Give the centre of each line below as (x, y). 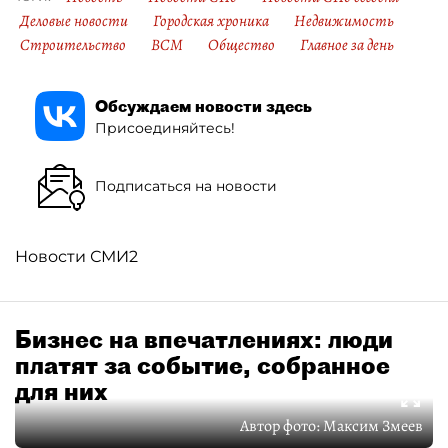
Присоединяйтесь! (165, 127)
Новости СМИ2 (76, 256)
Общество (241, 45)
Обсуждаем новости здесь (203, 105)
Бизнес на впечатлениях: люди (204, 339)
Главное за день (347, 45)
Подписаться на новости (186, 185)
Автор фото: (281, 426)
